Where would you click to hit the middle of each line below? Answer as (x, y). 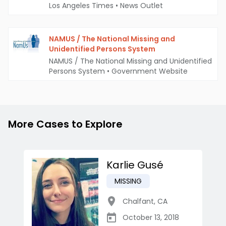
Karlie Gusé (135, 165)
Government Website (150, 71)
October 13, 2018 (151, 218)
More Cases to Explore (65, 124)
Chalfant (138, 202)
